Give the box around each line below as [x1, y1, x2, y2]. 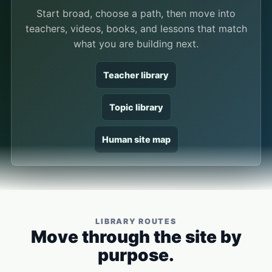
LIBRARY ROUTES [95, 217, 177, 226]
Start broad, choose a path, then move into [36, 7, 236, 19]
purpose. [98, 245, 174, 265]
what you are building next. [73, 38, 199, 50]
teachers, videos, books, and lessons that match [25, 22, 247, 35]
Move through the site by [30, 226, 242, 247]
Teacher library [103, 70, 169, 80]
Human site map [101, 134, 171, 144]
